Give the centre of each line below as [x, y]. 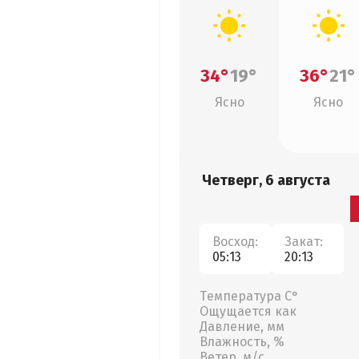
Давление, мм [242, 327]
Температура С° [249, 296]
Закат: [304, 241]
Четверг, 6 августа [266, 180]
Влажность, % [242, 342]
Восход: [235, 241]
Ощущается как [248, 311]
